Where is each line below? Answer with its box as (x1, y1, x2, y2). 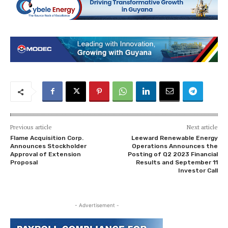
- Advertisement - (74, 202, 119, 209)
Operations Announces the (131, 142, 218, 150)
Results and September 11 (135, 159, 218, 166)
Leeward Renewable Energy (131, 134, 218, 142)
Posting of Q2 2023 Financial (127, 151, 218, 158)
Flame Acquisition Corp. (10, 134, 83, 142)
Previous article (10, 123, 52, 131)
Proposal (10, 159, 38, 166)
